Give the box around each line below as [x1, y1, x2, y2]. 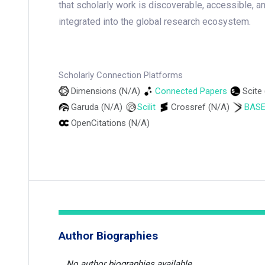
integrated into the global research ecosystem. [59, 16, 251, 27]
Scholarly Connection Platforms [59, 70, 183, 80]
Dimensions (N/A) [70, 86, 140, 96]
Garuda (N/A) [70, 102, 122, 112]
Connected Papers [155, 86, 227, 96]
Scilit [137, 102, 156, 112]
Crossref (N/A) [170, 102, 230, 112]
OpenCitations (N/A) [70, 118, 150, 128]
